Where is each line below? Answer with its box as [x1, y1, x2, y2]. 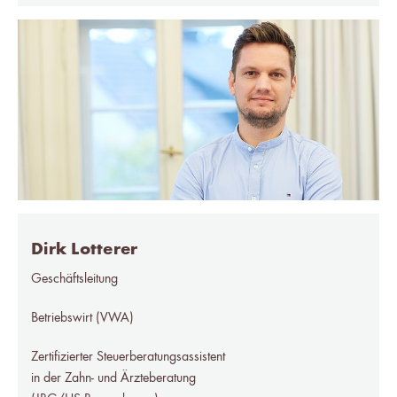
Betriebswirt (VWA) [31, 310, 134, 325]
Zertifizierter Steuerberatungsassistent [31, 349, 225, 364]
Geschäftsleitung [31, 271, 118, 286]
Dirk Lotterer [31, 240, 138, 259]
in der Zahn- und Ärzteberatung [31, 370, 196, 385]
